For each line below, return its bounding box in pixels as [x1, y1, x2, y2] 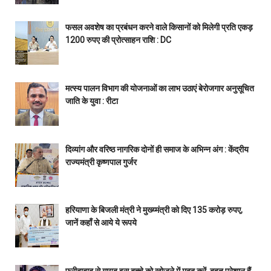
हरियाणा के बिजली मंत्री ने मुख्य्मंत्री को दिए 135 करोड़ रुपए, [65, 205, 243, 215]
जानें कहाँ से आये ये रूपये [65, 218, 139, 228]
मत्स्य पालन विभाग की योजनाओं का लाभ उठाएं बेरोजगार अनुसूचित [65, 83, 254, 94]
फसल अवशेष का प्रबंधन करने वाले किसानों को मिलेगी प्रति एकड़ [65, 22, 253, 33]
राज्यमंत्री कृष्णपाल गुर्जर [65, 157, 137, 167]
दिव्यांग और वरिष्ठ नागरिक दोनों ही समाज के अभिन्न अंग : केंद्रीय [65, 144, 249, 154]
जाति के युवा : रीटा [65, 96, 118, 106]
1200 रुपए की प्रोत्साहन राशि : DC [65, 35, 171, 45]
